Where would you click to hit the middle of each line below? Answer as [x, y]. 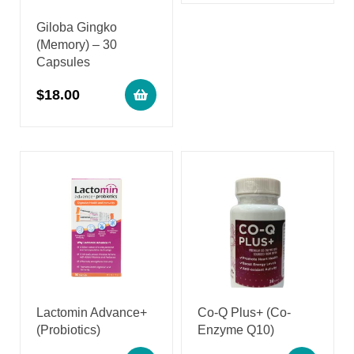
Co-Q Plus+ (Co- [244, 313]
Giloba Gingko [77, 28]
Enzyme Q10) [236, 330]
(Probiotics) [68, 330]
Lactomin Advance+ [92, 313]
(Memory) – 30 [77, 45]
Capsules [63, 62]
